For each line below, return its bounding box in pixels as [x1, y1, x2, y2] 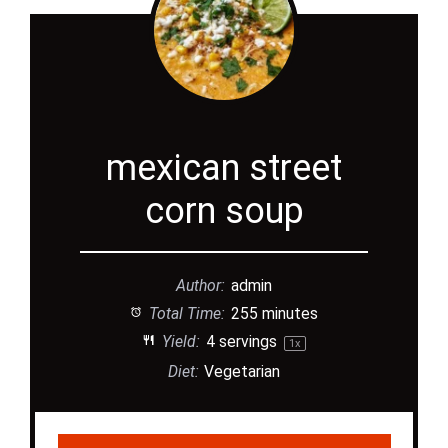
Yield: [157, 331, 200, 351]
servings [214, 331, 281, 351]
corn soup [144, 189, 304, 232]
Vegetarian [204, 361, 281, 381]
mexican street [106, 146, 342, 189]
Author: [176, 275, 226, 295]
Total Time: [145, 303, 226, 323]
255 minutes [231, 303, 319, 323]
